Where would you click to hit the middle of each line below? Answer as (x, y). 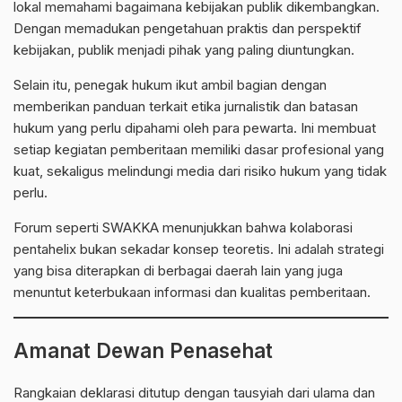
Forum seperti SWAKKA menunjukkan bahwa (152, 228)
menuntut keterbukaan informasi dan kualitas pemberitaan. (192, 293)
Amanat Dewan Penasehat (143, 351)
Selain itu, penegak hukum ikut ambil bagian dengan (170, 85)
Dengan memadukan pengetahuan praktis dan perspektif (188, 29)
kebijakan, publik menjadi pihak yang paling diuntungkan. (184, 50)
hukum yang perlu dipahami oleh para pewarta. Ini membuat (195, 128)
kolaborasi (321, 228)
